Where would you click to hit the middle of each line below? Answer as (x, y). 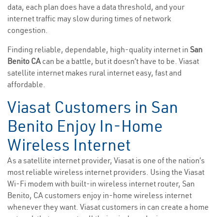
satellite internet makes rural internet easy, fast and (94, 73)
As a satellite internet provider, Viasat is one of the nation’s (106, 161)
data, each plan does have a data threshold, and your (96, 7)
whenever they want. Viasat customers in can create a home (108, 207)
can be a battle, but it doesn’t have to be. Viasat (121, 61)
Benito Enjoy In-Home (85, 126)
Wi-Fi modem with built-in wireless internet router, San (101, 184)
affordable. (26, 85)
